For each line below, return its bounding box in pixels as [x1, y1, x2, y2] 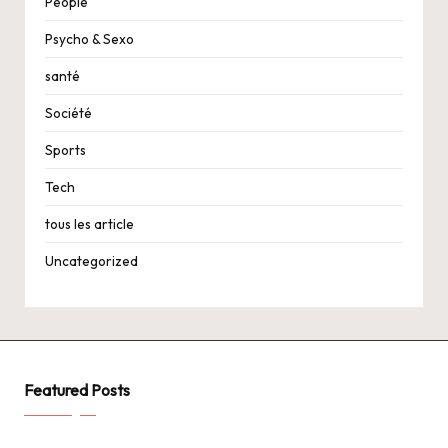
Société [45, 104, 92, 123]
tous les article [45, 215, 134, 234]
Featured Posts [24, 380, 130, 401]
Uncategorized [45, 252, 138, 271]
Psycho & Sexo [45, 30, 134, 49]
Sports [45, 141, 86, 160]
